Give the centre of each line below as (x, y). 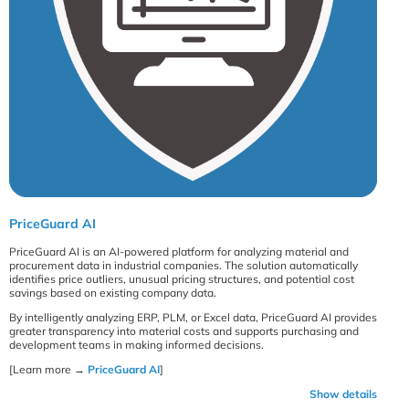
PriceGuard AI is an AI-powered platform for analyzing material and (179, 251)
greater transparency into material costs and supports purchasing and (184, 330)
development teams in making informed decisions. (136, 344)
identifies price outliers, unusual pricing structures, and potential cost (182, 278)
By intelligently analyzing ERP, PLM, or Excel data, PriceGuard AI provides (193, 317)
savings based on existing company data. (113, 292)
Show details (344, 393)
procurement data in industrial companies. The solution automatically (184, 265)
